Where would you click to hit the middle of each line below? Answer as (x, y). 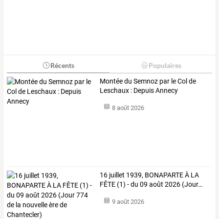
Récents (62, 65)
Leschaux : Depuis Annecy (139, 90)
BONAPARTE (164, 175)
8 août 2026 (128, 108)
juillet (116, 175)
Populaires (165, 65)
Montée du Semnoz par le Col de (148, 81)
